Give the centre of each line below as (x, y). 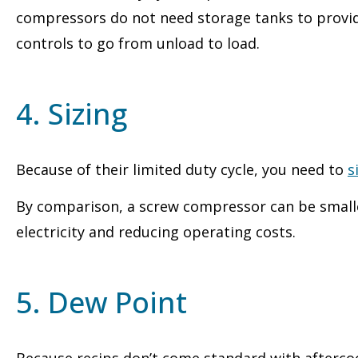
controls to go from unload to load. (138, 44)
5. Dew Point (101, 303)
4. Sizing (72, 114)
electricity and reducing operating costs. (156, 232)
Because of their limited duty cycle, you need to (182, 170)
